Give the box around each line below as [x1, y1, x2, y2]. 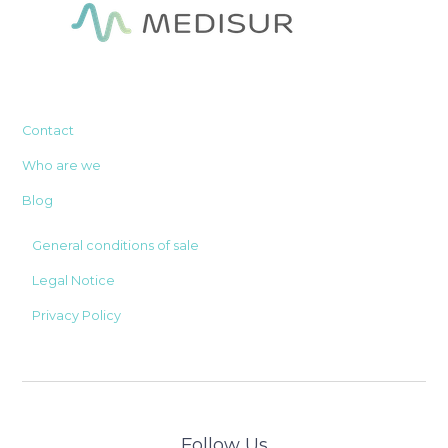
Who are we [22, 157, 102, 173]
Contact [22, 122, 75, 138]
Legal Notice [32, 272, 116, 288]
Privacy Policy [32, 307, 122, 323]
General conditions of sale [32, 237, 200, 253]
